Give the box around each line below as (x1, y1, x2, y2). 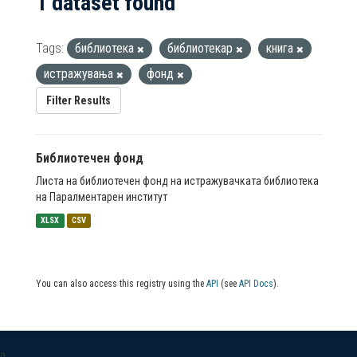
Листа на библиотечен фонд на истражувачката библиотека (36, 175, 319, 187)
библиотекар (167, 41, 236, 56)
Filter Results (46, 94, 111, 107)
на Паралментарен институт (36, 190, 167, 203)
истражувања (44, 66, 116, 81)
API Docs (239, 278, 273, 289)
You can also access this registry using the (36, 278, 206, 289)
